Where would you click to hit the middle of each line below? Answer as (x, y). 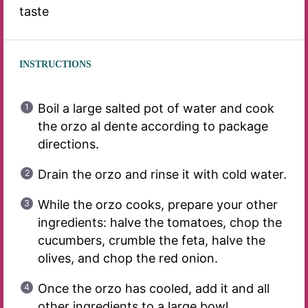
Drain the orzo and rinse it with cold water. (162, 175)
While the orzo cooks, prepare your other (157, 205)
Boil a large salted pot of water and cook (156, 109)
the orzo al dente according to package (153, 126)
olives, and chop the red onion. (128, 258)
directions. (68, 144)
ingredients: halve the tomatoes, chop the (159, 223)
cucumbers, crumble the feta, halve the (151, 241)
